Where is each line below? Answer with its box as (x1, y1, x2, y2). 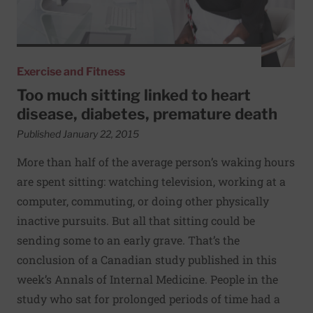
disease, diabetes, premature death (17, 104, 277, 123)
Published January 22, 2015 (17, 127, 139, 140)
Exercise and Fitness (17, 64, 125, 78)
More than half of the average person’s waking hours (17, 154, 295, 169)
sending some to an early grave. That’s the (17, 232, 240, 247)
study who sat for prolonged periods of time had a (17, 291, 280, 306)
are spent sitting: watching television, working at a (17, 173, 286, 189)
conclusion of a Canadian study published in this (17, 252, 277, 267)
